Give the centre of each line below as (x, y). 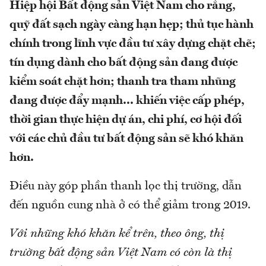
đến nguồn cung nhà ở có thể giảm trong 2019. (130, 205)
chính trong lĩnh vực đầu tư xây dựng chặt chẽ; (133, 44)
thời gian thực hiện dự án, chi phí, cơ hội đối (126, 120)
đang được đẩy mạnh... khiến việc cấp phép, (127, 101)
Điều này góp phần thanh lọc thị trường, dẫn (126, 186)
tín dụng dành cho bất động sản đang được (123, 63)
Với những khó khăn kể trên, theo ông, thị (117, 234)
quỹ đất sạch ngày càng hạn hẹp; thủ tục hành (132, 25)
